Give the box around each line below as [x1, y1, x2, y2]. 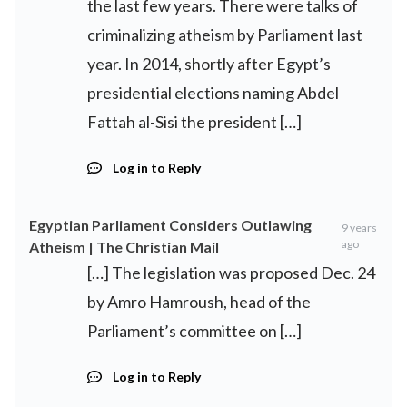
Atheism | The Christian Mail [29, 238, 219, 255]
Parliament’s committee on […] [87, 321, 302, 341]
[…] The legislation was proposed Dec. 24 [87, 263, 375, 283]
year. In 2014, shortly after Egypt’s [87, 54, 331, 74]
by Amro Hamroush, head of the [87, 292, 311, 312]
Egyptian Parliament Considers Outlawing [29, 216, 312, 233]
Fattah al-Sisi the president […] [87, 112, 302, 132]
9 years [342, 221, 378, 234]
